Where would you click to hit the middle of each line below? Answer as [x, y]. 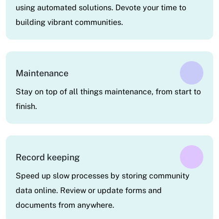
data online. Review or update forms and [89, 191]
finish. [26, 107]
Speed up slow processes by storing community [103, 176]
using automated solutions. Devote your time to [101, 8]
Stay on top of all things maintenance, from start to [108, 92]
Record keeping [48, 157]
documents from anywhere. [65, 205]
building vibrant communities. [69, 22]
